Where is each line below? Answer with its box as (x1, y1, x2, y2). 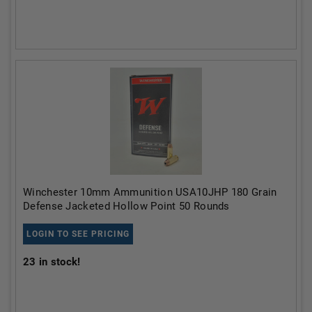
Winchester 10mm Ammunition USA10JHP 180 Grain (23, 186, 277, 198)
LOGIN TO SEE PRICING (26, 229, 130, 239)
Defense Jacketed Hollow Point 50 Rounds (23, 200, 230, 212)
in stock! (36, 256, 81, 268)
